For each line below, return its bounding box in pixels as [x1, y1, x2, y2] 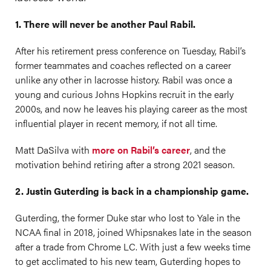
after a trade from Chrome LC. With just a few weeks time [15, 240, 250, 253]
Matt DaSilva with [15, 143, 92, 157]
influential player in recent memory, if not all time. [15, 116, 217, 130]
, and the [190, 143, 226, 157]
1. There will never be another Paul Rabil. [15, 17, 195, 31]
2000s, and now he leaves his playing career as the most [15, 102, 247, 116]
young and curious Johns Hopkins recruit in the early [15, 87, 233, 101]
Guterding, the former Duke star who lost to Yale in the [15, 211, 240, 224]
